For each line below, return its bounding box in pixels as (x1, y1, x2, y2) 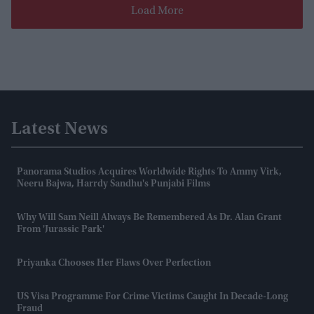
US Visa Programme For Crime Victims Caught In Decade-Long (17, 292, 288, 302)
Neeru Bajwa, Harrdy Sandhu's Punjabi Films (17, 179, 210, 189)
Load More (130, 5, 184, 17)
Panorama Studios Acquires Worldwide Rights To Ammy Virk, (17, 167, 282, 177)
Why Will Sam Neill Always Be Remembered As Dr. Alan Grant (17, 212, 282, 223)
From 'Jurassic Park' (17, 224, 104, 235)
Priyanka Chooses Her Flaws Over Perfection (17, 258, 211, 268)
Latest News (11, 120, 108, 139)
